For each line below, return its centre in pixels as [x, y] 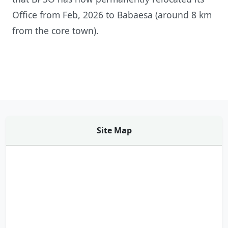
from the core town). [55, 31]
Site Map [114, 130]
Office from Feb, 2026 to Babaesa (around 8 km [112, 15]
